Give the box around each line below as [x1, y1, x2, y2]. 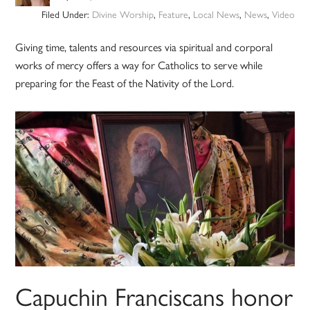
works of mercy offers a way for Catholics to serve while [15, 57, 263, 73]
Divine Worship [91, 7, 154, 21]
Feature [158, 7, 188, 21]
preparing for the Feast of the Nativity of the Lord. [15, 75, 235, 91]
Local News [192, 7, 239, 21]
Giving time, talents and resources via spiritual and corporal [15, 39, 273, 55]
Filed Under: [41, 7, 92, 21]
